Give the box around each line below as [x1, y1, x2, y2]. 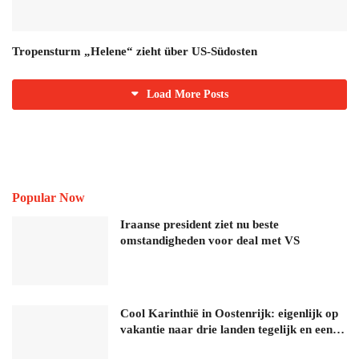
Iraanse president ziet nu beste [120, 218, 279, 232]
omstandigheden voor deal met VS [120, 234, 300, 248]
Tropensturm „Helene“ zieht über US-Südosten [12, 45, 257, 58]
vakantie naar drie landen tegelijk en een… [120, 322, 345, 336]
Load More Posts [146, 88, 228, 101]
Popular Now [12, 191, 85, 205]
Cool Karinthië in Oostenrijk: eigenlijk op [120, 306, 338, 320]
